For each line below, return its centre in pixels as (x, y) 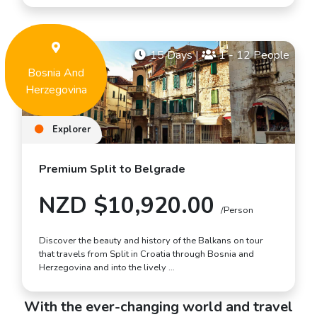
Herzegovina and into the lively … (107, 267)
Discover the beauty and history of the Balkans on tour (151, 240)
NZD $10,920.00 (130, 205)
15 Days (171, 55)
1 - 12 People (253, 55)
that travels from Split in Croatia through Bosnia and (146, 254)
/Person (237, 210)
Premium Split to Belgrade (112, 169)
